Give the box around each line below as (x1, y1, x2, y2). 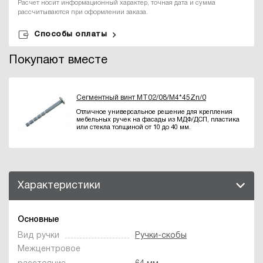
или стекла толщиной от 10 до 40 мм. (76, 124, 191, 131)
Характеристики (18, 180, 100, 191)
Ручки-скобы (135, 231, 187, 240)
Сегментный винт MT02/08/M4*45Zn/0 (76, 95, 206, 102)
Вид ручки (18, 231, 59, 240)
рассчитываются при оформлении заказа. (18, 9, 148, 15)
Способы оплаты (34, 31, 107, 38)
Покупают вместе (9, 55, 107, 66)
